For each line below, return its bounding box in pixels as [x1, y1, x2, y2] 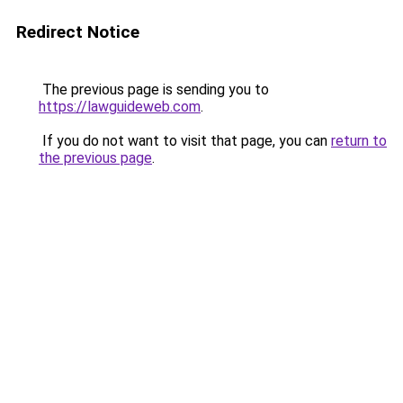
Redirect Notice [16, 22, 139, 42]
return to [331, 132, 387, 149]
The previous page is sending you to [39, 81, 269, 98]
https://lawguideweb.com [39, 98, 201, 115]
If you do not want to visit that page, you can [39, 132, 331, 149]
